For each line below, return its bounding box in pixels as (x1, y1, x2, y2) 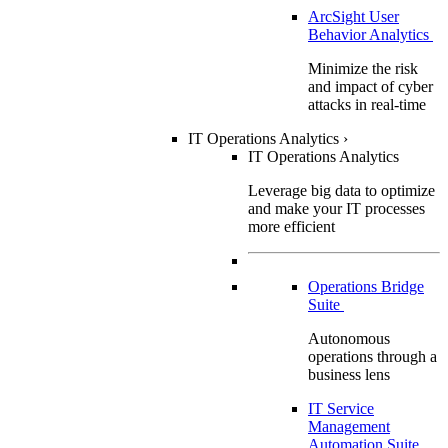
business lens (308, 365, 390, 383)
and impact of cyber (308, 77, 433, 95)
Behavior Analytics (308, 25, 433, 43)
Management (308, 417, 390, 435)
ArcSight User (308, 7, 399, 25)
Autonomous (308, 329, 390, 347)
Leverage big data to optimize (248, 181, 435, 199)
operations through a (308, 347, 437, 365)
